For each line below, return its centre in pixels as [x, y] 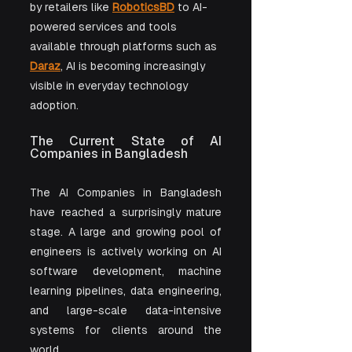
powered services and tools [105, 27]
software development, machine [126, 271]
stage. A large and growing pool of [126, 232]
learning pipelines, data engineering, [126, 291]
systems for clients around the [126, 330]
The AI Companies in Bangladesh [126, 192]
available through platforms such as [125, 46]
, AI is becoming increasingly [134, 66]
